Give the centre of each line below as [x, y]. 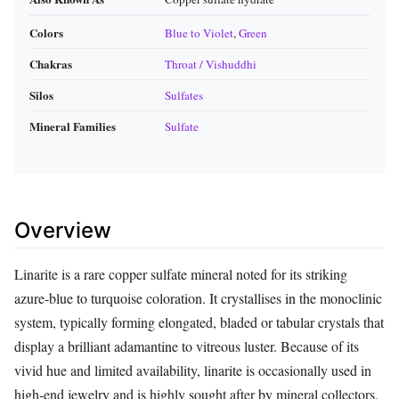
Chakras [51, 64]
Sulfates [184, 96]
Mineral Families [73, 126]
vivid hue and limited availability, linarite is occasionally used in [193, 370]
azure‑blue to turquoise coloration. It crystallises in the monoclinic [198, 297]
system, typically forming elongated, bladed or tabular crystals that [199, 322]
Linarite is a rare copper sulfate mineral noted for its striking [181, 273]
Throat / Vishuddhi [211, 65]
